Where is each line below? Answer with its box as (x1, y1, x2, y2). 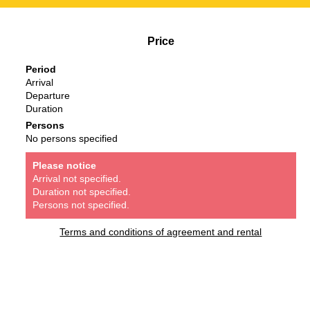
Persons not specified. (32, 199, 129, 211)
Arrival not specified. (32, 173, 121, 185)
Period (25, 64, 56, 75)
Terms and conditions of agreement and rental (60, 226, 262, 238)
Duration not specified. (32, 186, 131, 198)
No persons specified (25, 133, 118, 145)
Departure (25, 90, 70, 102)
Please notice (32, 160, 96, 172)
